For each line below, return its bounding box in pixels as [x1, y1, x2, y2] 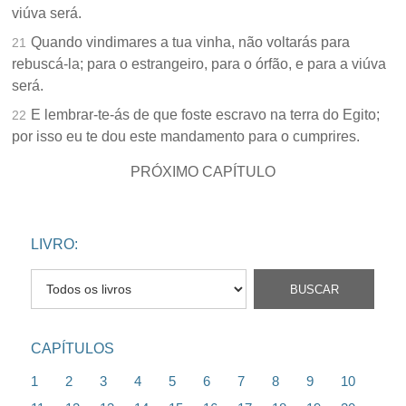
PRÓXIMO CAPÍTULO [130, 164, 275, 180]
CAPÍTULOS [31, 341, 115, 357]
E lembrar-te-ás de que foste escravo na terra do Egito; [31, 107, 381, 123]
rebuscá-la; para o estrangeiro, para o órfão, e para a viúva [12, 56, 387, 72]
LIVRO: [31, 237, 79, 253]
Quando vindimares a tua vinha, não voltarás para [31, 34, 351, 51]
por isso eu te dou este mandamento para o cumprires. [12, 129, 361, 145]
